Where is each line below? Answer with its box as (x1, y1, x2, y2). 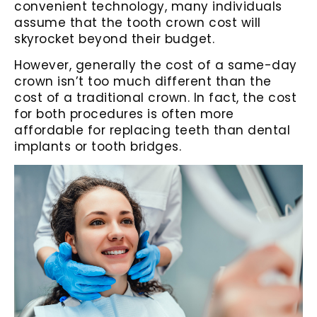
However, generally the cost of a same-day (14, 56, 297, 74)
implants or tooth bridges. (14, 137, 181, 155)
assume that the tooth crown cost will (14, 13, 261, 31)
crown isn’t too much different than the (14, 72, 272, 90)
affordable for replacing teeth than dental (14, 121, 290, 139)
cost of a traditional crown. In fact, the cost (14, 88, 296, 106)
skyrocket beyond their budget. (14, 30, 214, 47)
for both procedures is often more (14, 105, 234, 122)
